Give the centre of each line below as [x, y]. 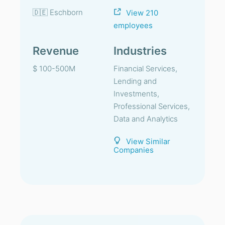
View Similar [148, 141]
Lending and [135, 81]
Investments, [136, 94]
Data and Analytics [146, 119]
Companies [134, 150]
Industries [140, 51]
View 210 [142, 13]
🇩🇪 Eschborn [58, 12]
